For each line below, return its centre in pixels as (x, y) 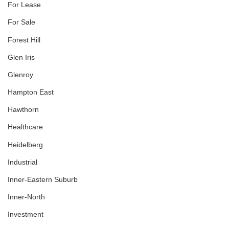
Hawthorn (23, 110)
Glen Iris (21, 57)
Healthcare (25, 127)
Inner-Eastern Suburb (43, 180)
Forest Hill (24, 40)
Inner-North (26, 197)
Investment (26, 214)
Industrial (22, 162)
